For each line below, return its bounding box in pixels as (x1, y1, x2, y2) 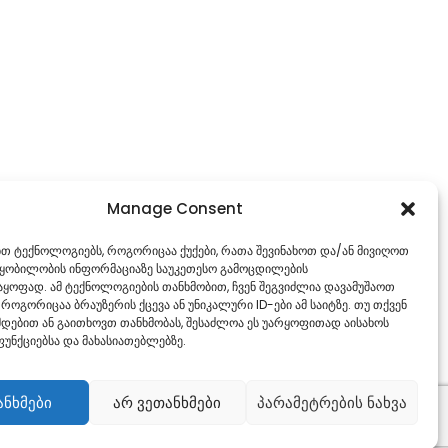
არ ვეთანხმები (113, 391, 222, 413)
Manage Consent (106, 198, 243, 219)
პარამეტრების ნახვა (256, 391, 407, 413)
